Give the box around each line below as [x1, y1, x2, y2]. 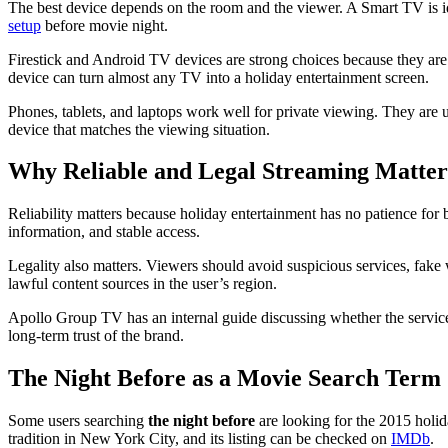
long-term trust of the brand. [8, 327, 184, 345]
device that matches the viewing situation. [8, 120, 270, 138]
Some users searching [8, 412, 148, 430]
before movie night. [41, 16, 168, 34]
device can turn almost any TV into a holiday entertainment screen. [8, 68, 429, 86]
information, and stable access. [8, 223, 200, 241]
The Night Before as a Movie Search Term [8, 365, 441, 392]
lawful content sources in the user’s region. [8, 275, 277, 293]
